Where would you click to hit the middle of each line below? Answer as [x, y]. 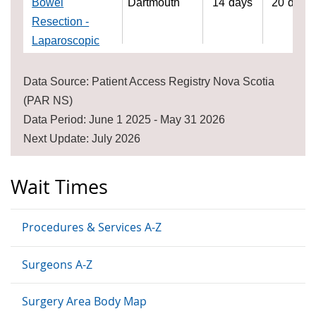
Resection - [61, 22]
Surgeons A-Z [57, 264]
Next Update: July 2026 [82, 139]
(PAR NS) [48, 101]
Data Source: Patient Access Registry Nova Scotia [149, 82]
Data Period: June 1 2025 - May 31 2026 [124, 120]
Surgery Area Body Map [84, 301]
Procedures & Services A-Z [92, 227]
